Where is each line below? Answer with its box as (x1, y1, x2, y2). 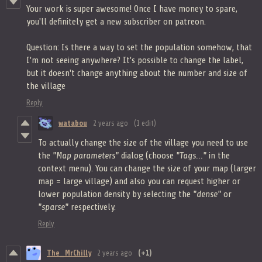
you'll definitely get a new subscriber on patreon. (26, 16, 206, 27)
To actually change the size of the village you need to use (38, 137, 248, 148)
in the (206, 150, 230, 161)
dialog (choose (119, 150, 176, 161)
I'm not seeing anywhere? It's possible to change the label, (26, 54, 243, 65)
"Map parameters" (53, 150, 119, 161)
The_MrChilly (47, 248, 91, 257)
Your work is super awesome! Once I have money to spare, (26, 3, 237, 14)
